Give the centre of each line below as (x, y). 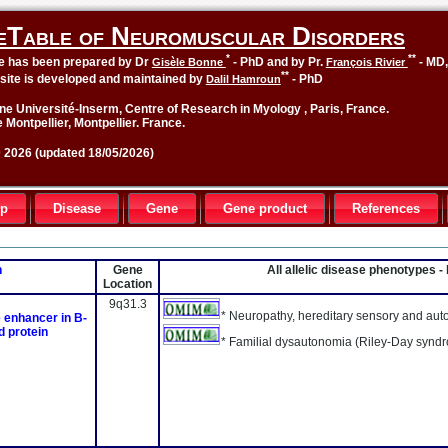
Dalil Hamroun (243, 79)
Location (127, 284)
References (386, 208)
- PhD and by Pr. (277, 62)
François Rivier (366, 62)
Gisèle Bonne (188, 62)
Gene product (265, 208)
